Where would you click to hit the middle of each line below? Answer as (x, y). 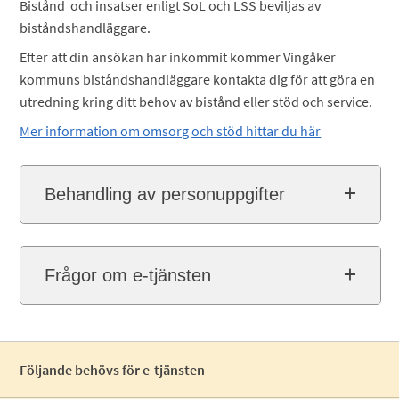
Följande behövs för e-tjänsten (113, 370)
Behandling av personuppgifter (165, 194)
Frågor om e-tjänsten (128, 275)
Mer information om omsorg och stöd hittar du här (171, 131)
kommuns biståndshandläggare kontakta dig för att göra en (198, 79)
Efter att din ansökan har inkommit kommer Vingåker (178, 57)
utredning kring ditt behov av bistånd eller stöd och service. (199, 102)
